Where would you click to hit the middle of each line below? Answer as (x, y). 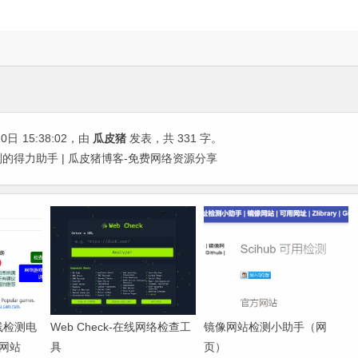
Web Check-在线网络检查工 (121, 327)
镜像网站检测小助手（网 (265, 327)
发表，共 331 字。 (174, 138)
